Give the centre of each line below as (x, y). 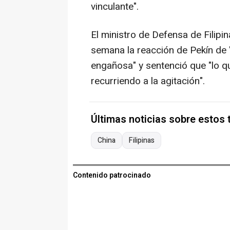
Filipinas (142, 141)
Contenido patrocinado (112, 176)
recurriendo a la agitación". (148, 81)
